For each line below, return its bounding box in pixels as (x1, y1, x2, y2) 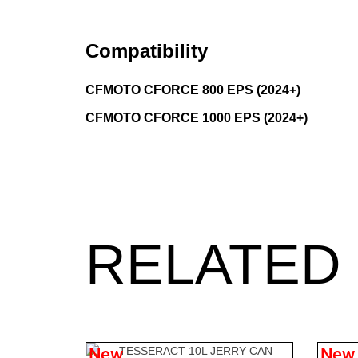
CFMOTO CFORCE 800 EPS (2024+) (86, 83, 300, 97)
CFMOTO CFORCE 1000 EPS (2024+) (86, 111, 308, 125)
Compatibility (86, 40, 208, 62)
